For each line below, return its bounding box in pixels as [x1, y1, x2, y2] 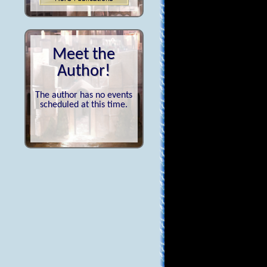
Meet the [52, 46, 116, 63]
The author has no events [35, 91, 133, 101]
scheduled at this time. [40, 100, 128, 110]
